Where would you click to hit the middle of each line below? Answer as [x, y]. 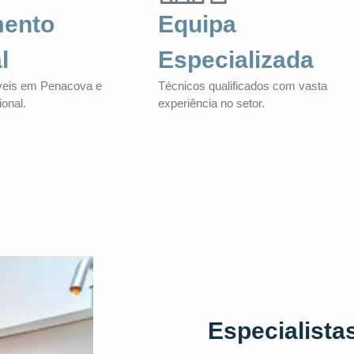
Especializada [236, 59]
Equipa [197, 24]
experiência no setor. [211, 103]
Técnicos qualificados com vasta [243, 85]
